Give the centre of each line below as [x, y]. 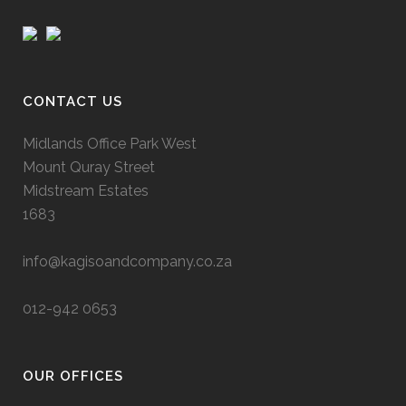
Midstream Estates [86, 190]
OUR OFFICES [73, 376]
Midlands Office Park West [110, 143]
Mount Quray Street [89, 167]
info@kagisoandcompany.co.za [127, 261]
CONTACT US [72, 101]
